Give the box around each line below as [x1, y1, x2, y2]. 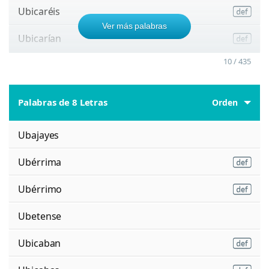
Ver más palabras [102, 20, 167, 31]
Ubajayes [18, 128, 59, 142]
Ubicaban [18, 236, 61, 250]
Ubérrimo [18, 182, 62, 196]
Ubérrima [18, 155, 62, 169]
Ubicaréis [18, 4, 61, 18]
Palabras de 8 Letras [18, 96, 107, 109]
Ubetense [18, 209, 62, 223]
